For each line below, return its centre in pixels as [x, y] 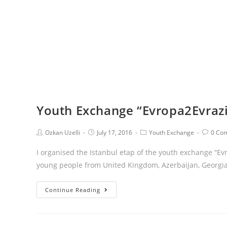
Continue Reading [73, 190]
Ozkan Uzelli [63, 133]
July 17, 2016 [115, 133]
